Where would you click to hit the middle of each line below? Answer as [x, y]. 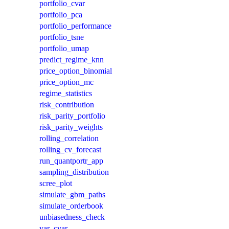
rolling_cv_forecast [70, 149]
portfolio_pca [61, 14]
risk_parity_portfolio [72, 116]
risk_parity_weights [71, 127]
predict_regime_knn [72, 59]
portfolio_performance [75, 26]
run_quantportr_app [71, 161]
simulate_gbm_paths [72, 194]
